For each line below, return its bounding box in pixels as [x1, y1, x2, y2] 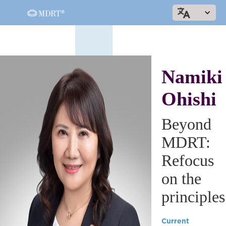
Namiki [161, 66, 222, 87]
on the [161, 169, 201, 188]
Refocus [161, 151, 214, 169]
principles [161, 188, 225, 206]
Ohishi [161, 88, 216, 109]
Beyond [161, 115, 211, 133]
